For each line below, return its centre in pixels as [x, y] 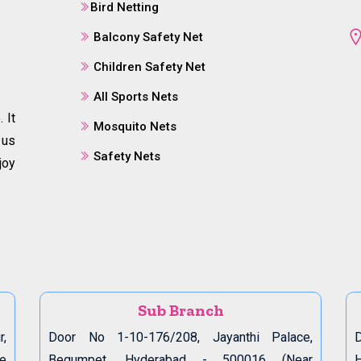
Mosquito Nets [135, 127]
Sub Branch [180, 310]
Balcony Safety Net [148, 37]
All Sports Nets [136, 97]
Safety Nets [127, 157]
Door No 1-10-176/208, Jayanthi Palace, [180, 337]
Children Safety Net [149, 67]
